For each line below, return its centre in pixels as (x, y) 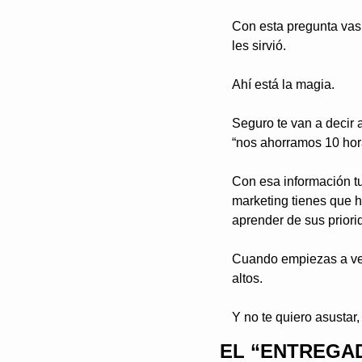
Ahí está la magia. (283, 85)
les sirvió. (261, 46)
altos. (247, 279)
